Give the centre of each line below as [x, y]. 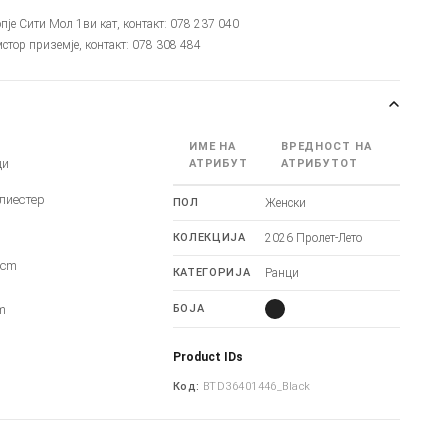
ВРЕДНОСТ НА [326, 146]
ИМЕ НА [212, 146]
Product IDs [207, 357]
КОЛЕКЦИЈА [209, 237]
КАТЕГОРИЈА [211, 272]
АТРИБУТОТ [319, 163]
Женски [285, 203]
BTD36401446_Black [257, 386]
